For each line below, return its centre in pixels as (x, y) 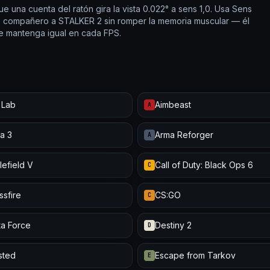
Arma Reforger (184, 135)
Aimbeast (173, 105)
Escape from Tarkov (195, 255)
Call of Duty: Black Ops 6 (204, 165)
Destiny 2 (173, 225)
